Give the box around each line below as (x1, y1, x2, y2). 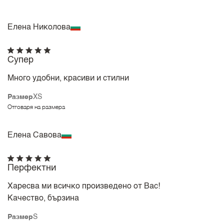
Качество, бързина (7, 194, 79, 202)
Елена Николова (7, 23, 71, 31)
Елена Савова (7, 131, 62, 139)
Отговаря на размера (7, 104, 65, 110)
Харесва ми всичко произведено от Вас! (7, 182, 160, 190)
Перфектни (7, 163, 57, 172)
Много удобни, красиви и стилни (7, 74, 129, 82)
